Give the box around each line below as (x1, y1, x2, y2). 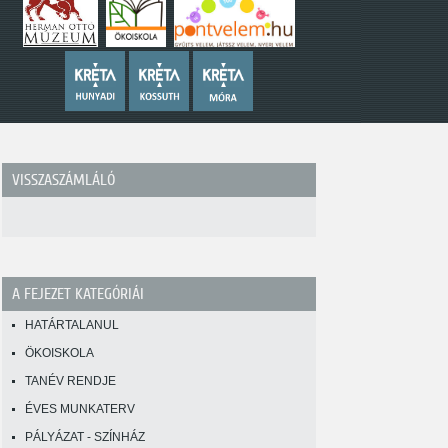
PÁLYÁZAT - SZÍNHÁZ (25, 430, 145, 444)
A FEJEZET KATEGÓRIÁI (12, 285, 144, 303)
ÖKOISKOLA (25, 346, 94, 360)
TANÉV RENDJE (25, 374, 116, 388)
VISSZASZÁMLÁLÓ (12, 171, 115, 189)
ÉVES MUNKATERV (25, 402, 135, 416)
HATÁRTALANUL (25, 318, 119, 332)
